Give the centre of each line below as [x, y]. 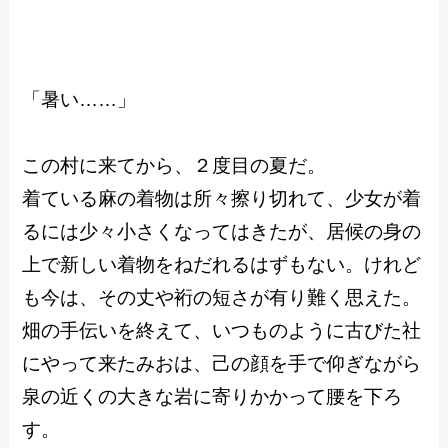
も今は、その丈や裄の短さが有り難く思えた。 [222, 297]
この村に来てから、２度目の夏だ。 [174, 165]
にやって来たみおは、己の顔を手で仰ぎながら [222, 363]
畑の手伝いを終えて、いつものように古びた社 [222, 330]
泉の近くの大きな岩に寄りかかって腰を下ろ [212, 396]
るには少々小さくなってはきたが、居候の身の [222, 231]
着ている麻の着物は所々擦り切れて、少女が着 [222, 198]
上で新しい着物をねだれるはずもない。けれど [222, 264]
